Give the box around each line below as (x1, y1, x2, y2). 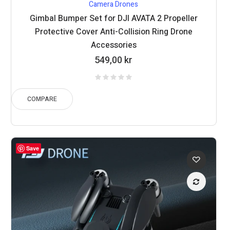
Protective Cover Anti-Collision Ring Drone (34, 26, 193, 39)
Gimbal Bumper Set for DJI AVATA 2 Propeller (29, 12, 198, 25)
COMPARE (27, 94, 57, 104)
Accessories (90, 39, 137, 52)
